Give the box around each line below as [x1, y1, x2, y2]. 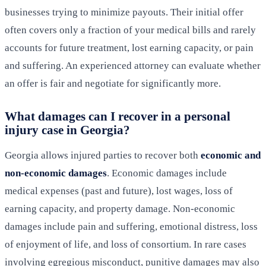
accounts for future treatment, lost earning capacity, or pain [5, 42, 254, 54]
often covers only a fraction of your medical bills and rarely [5, 24, 256, 36]
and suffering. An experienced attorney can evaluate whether [5, 60, 261, 72]
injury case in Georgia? [5, 123, 130, 137]
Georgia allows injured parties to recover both [5, 150, 201, 161]
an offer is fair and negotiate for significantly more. [5, 78, 221, 90]
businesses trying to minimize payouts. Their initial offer [5, 7, 243, 18]
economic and [201, 150, 261, 161]
